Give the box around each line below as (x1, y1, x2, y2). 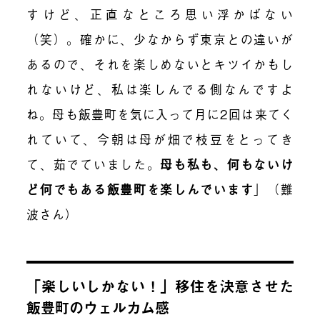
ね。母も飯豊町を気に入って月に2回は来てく (26, 105, 294, 124)
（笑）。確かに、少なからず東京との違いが (26, 30, 294, 49)
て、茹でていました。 (26, 155, 161, 174)
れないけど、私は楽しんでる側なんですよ (26, 80, 294, 99)
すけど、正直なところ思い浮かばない (26, 5, 294, 24)
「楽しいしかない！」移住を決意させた (26, 275, 294, 298)
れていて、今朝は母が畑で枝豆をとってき (26, 130, 294, 149)
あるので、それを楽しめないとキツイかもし (26, 55, 294, 74)
